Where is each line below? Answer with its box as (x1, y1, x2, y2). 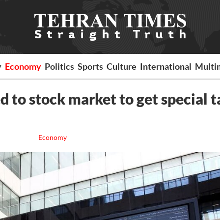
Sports (78, 61, 104, 72)
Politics (45, 61, 75, 72)
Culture (107, 61, 137, 72)
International (140, 61, 192, 72)
